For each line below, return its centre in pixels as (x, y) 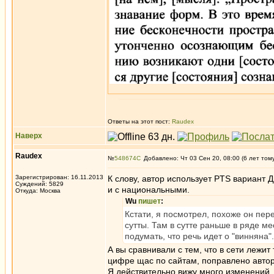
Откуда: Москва (38, 191)
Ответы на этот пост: (140, 121)
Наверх (29, 136)
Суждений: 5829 (39, 184)
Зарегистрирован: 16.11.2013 (59, 177)
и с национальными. (149, 190)
